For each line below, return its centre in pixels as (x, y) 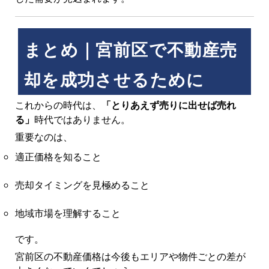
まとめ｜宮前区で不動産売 (131, 50)
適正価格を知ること (58, 156)
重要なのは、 (44, 137)
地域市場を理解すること (68, 213)
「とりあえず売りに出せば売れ (168, 105)
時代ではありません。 (82, 119)
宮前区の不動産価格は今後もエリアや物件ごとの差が (130, 256)
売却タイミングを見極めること (82, 185)
